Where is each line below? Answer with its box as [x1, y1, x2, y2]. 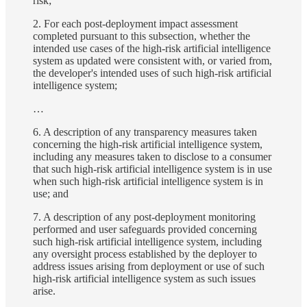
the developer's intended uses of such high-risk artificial [33, 66, 271, 79]
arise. [33, 284, 56, 297]
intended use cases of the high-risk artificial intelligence [33, 42, 271, 54]
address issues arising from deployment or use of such [33, 260, 265, 272]
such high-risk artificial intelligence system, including [33, 235, 262, 247]
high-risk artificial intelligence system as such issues [33, 272, 256, 284]
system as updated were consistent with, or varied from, [33, 54, 272, 66]
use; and [33, 187, 69, 199]
